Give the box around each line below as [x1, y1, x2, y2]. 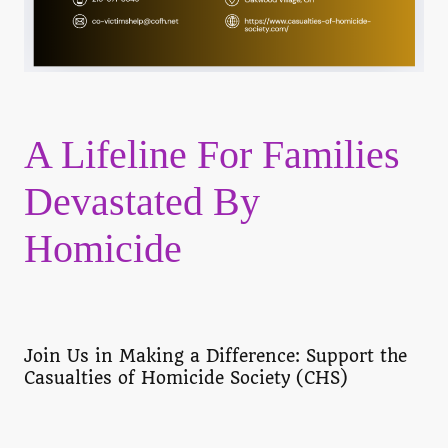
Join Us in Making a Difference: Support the [24, 346, 407, 367]
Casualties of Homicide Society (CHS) [24, 368, 348, 389]
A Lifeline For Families [24, 131, 400, 177]
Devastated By [24, 178, 260, 224]
